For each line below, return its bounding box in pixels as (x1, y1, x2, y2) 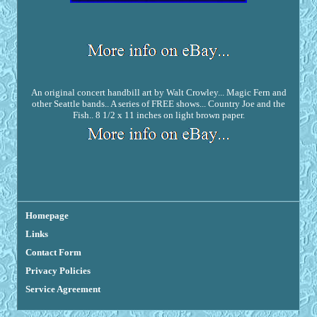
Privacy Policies (25, 265, 91, 277)
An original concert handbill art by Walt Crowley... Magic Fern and (30, 87, 287, 98)
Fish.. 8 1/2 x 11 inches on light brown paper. (72, 110, 245, 121)
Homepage (25, 210, 69, 221)
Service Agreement (25, 284, 100, 295)
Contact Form (25, 247, 81, 258)
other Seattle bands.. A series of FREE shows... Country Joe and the (32, 98, 285, 110)
